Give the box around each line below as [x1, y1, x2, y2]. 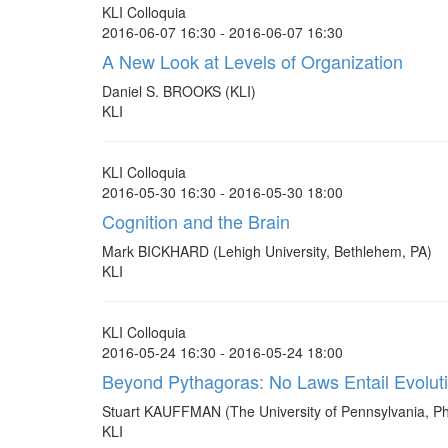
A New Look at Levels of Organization [102, 48, 403, 74]
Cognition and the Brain [102, 208, 290, 234]
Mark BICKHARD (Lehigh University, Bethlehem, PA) [102, 241, 432, 261]
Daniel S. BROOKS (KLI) [102, 81, 256, 101]
